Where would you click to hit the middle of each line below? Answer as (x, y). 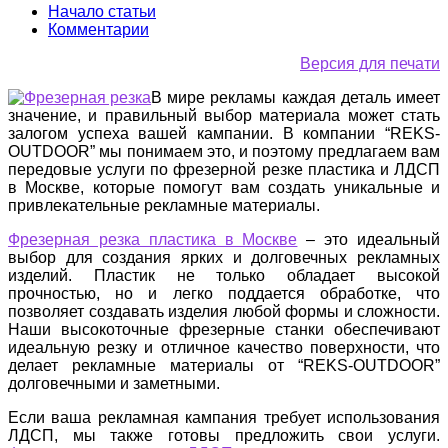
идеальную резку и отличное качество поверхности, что (224, 347)
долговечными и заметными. (114, 383)
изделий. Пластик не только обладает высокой (224, 275)
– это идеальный (369, 239)
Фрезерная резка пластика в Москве (153, 239)
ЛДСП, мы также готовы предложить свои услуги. (224, 435)
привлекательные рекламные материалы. (164, 205)
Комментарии (98, 29)
